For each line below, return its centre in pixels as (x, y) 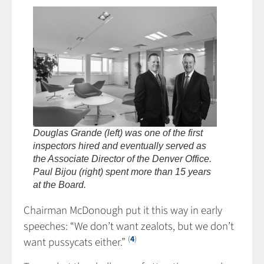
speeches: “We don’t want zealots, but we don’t (129, 227)
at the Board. (60, 185)
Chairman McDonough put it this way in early (123, 211)
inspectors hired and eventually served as (120, 146)
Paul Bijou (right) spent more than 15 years (122, 172)
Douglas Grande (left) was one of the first (118, 133)
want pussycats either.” (76, 243)
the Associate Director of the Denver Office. (122, 159)
